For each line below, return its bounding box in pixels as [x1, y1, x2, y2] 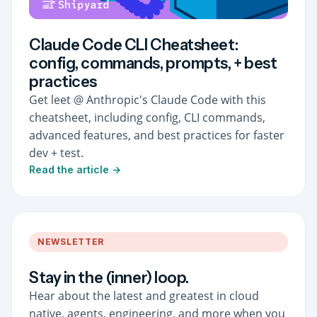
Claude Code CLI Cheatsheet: [29, 35, 238, 54]
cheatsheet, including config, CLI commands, [29, 109, 265, 125]
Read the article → [29, 163, 121, 175]
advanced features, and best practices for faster [29, 127, 284, 143]
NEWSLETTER [38, 236, 105, 247]
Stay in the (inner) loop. [29, 267, 189, 287]
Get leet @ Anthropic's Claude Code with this [29, 91, 266, 108]
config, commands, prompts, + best [29, 53, 277, 73]
